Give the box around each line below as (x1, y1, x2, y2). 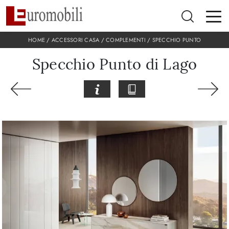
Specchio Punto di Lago (32, 56, 197, 74)
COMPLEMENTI (106, 36, 146, 44)
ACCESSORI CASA (51, 36, 100, 44)
